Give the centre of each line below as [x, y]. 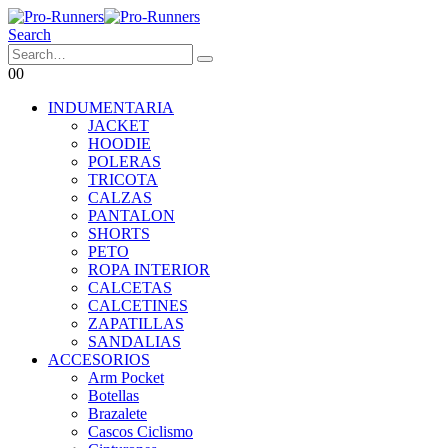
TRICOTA [123, 179]
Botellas [113, 395]
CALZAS [120, 197]
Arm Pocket [126, 377]
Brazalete [117, 413]
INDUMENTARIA [111, 107]
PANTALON [131, 215]
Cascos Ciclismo [140, 431]
